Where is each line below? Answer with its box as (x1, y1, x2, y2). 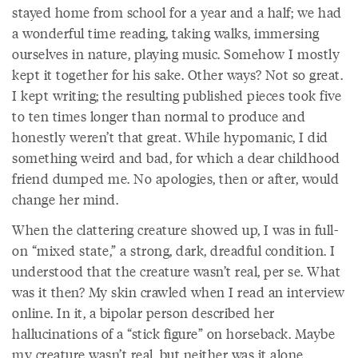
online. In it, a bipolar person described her (12, 303, 275, 322)
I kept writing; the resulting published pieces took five (12, 86, 341, 105)
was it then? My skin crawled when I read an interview (12, 282, 345, 301)
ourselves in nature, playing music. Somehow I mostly (12, 44, 340, 63)
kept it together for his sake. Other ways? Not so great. (12, 65, 343, 84)
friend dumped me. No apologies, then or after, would (12, 169, 339, 188)
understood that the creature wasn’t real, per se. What (12, 261, 340, 280)
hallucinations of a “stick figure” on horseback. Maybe (12, 324, 335, 343)
